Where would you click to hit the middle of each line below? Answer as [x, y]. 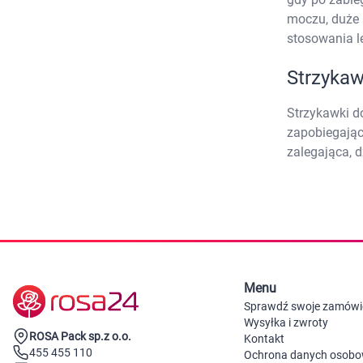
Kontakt [265, 338]
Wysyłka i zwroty [286, 322]
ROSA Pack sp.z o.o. [80, 336]
